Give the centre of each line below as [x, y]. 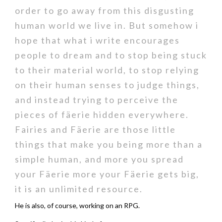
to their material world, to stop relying [107, 70]
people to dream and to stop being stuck [111, 55]
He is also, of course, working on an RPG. [77, 205]
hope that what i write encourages [97, 40]
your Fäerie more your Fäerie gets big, [107, 174]
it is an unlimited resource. [79, 189]
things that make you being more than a [109, 144]
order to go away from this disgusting [105, 10]
